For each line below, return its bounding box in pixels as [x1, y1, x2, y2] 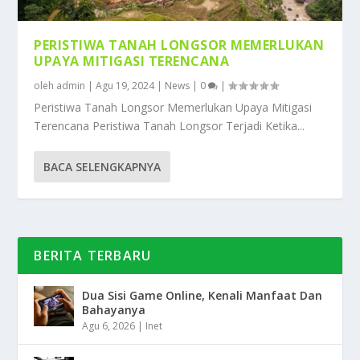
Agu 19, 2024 [96, 79, 155, 93]
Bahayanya [82, 302, 146, 318]
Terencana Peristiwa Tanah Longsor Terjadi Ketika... [34, 118, 305, 134]
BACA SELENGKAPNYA [43, 159, 162, 175]
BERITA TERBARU [34, 247, 152, 265]
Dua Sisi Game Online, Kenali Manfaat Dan [82, 288, 323, 304]
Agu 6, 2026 [82, 319, 136, 333]
